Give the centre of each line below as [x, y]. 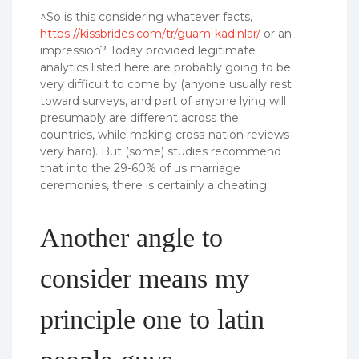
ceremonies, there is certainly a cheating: [155, 186]
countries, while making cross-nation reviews [165, 135]
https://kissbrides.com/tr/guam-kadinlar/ [150, 34]
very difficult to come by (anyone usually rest [166, 85]
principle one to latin [152, 319]
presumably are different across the [139, 118]
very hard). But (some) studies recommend [161, 152]
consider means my [145, 278]
